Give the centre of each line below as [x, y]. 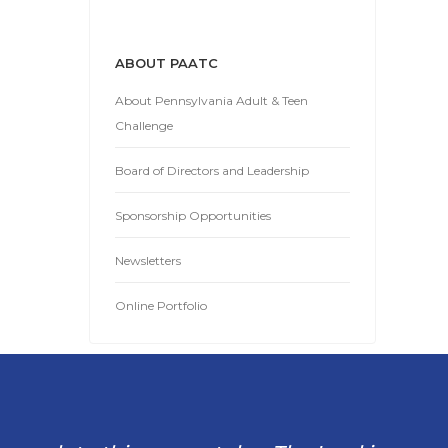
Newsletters [148, 260]
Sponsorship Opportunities [193, 215]
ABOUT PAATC [166, 63]
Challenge [144, 125]
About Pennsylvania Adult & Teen [211, 100]
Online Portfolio [161, 305]
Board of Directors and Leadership [212, 170]
